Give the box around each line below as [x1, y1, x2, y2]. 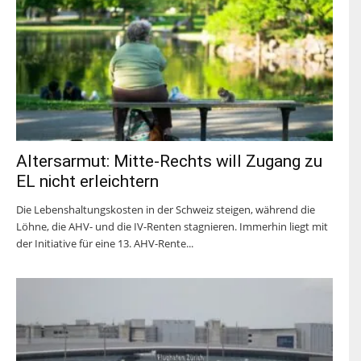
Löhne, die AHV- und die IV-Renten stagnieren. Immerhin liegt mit [16, 218, 328, 234]
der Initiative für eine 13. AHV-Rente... [16, 235, 193, 251]
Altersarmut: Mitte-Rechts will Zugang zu [16, 151, 322, 171]
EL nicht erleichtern [16, 171, 159, 191]
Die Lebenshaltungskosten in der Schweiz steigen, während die [16, 201, 315, 217]
